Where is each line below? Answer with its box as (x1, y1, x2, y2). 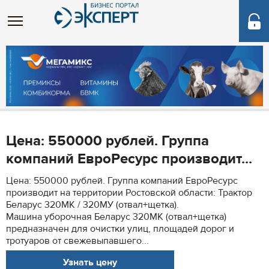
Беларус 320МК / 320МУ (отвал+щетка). (6, 199, 179, 211)
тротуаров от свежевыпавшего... (6, 235, 149, 247)
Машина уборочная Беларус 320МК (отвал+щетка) (6, 211, 226, 223)
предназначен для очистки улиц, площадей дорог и (6, 223, 234, 235)
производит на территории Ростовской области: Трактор (6, 187, 252, 199)
